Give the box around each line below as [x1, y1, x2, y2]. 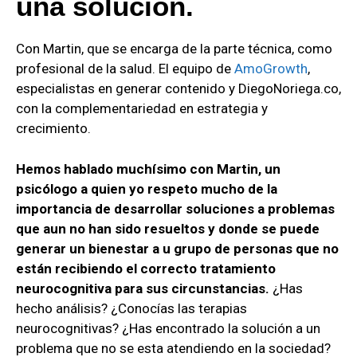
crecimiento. [16, 120, 91, 137]
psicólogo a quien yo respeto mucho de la [16, 180, 277, 197]
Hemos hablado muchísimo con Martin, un [16, 160, 280, 177]
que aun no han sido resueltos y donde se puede [16, 220, 320, 237]
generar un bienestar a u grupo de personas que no [16, 240, 339, 257]
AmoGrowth [234, 61, 308, 77]
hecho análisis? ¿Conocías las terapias [16, 300, 247, 316]
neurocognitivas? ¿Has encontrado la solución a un [16, 320, 320, 336]
